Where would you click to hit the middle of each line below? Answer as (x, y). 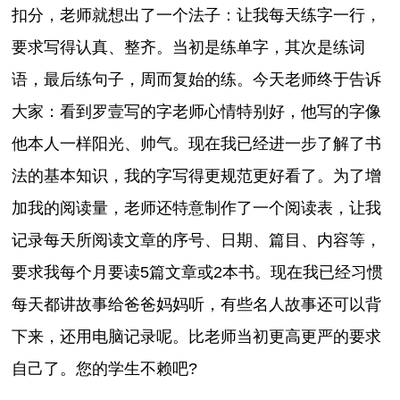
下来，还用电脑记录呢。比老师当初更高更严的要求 (197, 336)
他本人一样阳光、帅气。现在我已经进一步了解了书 (197, 143)
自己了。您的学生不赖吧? (105, 368)
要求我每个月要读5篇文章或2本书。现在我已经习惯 (198, 272)
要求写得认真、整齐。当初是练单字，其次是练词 (189, 47)
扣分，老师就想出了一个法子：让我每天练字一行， (197, 15)
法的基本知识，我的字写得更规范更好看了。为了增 (197, 175)
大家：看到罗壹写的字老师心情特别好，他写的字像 (197, 111)
